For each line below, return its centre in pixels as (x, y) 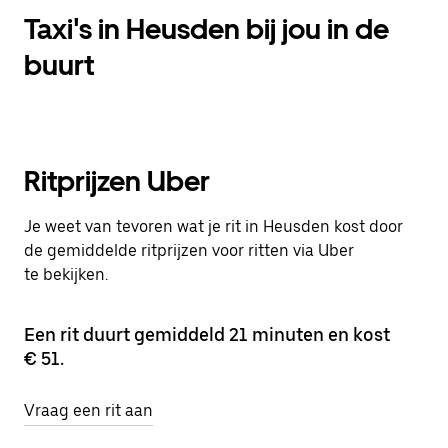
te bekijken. (66, 274)
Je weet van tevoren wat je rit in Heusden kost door (213, 226)
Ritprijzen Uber (117, 181)
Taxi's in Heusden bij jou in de (206, 29)
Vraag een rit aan (88, 410)
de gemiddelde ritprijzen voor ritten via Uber (189, 250)
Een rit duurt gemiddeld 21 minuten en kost (207, 334)
